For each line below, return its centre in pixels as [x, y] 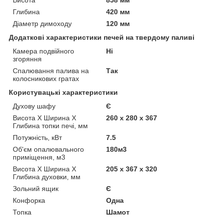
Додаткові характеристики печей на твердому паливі [102, 38]
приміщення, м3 [39, 157]
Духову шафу [34, 106]
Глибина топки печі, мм [50, 126]
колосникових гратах [46, 79]
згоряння [27, 59]
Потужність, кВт [37, 138]
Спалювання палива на [51, 71]
